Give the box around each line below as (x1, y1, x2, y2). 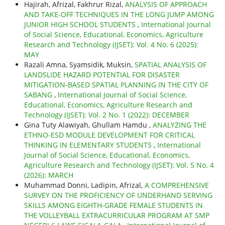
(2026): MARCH (24, 170, 73, 180)
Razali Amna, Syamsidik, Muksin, (24, 60, 135, 70)
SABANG (24, 90, 54, 100)
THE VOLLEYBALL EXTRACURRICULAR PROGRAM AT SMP (24, 210, 209, 220)
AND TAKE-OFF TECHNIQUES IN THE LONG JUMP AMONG (24, 10, 214, 20)
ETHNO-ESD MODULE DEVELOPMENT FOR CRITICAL (24, 130, 195, 140)
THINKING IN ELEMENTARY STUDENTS (24, 140, 154, 150)
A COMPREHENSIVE (144, 180, 209, 190)
